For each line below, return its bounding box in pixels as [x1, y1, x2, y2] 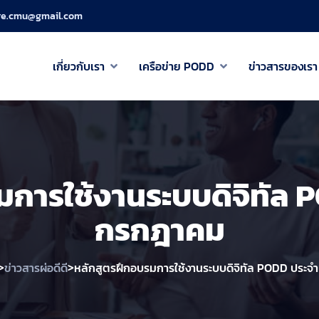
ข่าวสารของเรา [249, 58, 318, 75]
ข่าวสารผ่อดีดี [4, 258, 68, 276]
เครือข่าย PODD [139, 58, 214, 75]
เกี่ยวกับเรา [53, 58, 105, 75]
